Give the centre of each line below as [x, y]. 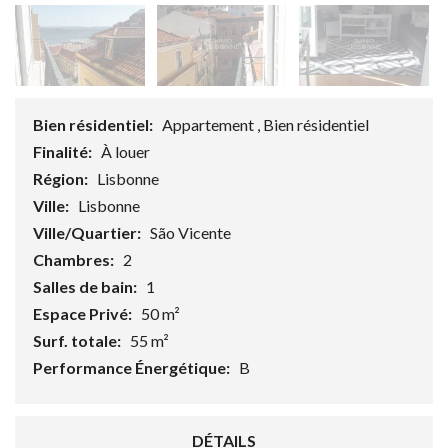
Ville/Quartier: [88, 233]
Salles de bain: [86, 287]
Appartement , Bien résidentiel [265, 125]
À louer [125, 152]
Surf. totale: [78, 341]
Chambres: [75, 260]
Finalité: [64, 152]
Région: [62, 179]
